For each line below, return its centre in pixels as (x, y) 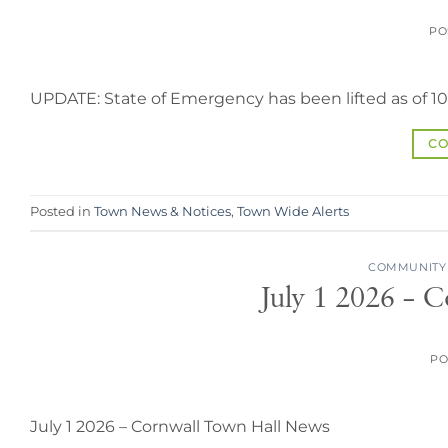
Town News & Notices (162, 212)
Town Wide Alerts (293, 212)
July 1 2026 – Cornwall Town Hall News (180, 426)
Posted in (62, 212)
